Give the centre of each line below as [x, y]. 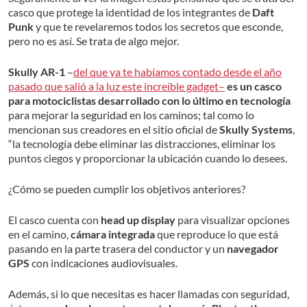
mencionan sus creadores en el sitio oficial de [114, 130]
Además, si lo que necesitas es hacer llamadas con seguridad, [149, 294]
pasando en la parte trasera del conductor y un [118, 249]
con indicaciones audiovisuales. [103, 263]
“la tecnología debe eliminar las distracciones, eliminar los [142, 144]
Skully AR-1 [38, 72]
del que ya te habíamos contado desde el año [177, 72]
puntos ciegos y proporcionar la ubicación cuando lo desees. [148, 158]
